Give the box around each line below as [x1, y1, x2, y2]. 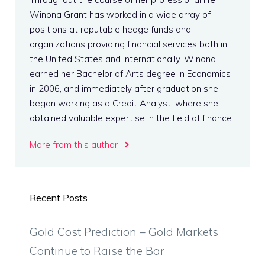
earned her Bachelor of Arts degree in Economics [30, 67, 231, 79]
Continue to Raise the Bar [30, 243, 164, 258]
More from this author [30, 138, 118, 150]
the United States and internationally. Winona [30, 53, 216, 64]
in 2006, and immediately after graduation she [30, 82, 218, 94]
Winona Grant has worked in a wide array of [30, 8, 211, 20]
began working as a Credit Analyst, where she [30, 97, 218, 109]
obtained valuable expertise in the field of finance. [30, 112, 234, 124]
